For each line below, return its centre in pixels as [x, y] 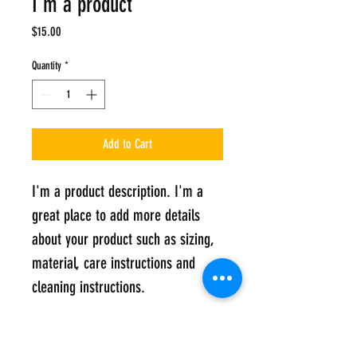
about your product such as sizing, [125, 239]
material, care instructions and [116, 263]
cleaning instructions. [88, 287]
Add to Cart [127, 144]
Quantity [47, 66]
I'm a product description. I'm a [120, 191]
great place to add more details [118, 215]
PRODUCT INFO [69, 339]
